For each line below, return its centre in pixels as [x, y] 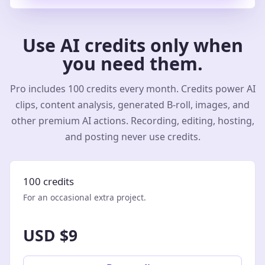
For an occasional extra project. [85, 197]
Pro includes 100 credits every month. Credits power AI [132, 88]
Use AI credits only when [132, 45]
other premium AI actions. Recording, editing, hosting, [132, 120]
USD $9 [50, 236]
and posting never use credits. [132, 136]
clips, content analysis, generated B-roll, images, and [132, 104]
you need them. [132, 63]
